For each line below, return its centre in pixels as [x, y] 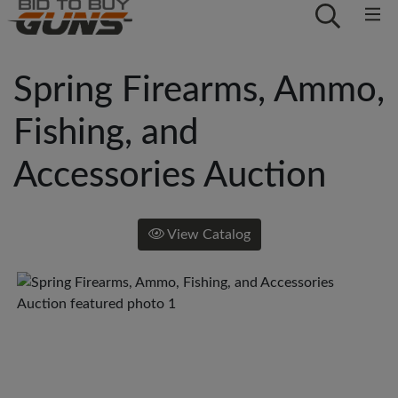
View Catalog [207, 235]
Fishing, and [106, 133]
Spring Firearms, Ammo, [199, 91]
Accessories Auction [170, 176]
